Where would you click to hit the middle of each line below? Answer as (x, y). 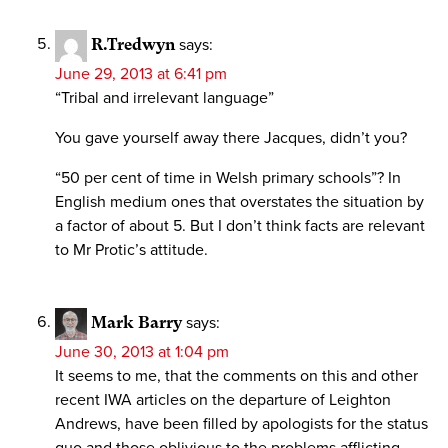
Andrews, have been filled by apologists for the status (241, 423)
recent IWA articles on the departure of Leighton (223, 399)
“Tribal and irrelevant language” (164, 97)
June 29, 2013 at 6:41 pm (141, 73)
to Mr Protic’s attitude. (131, 249)
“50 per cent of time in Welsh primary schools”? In (228, 177)
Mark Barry (136, 322)
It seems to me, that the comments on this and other (236, 375)
